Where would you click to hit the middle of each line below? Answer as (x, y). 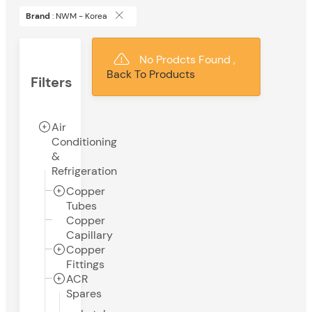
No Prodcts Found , (187, 60)
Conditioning (84, 142)
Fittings (85, 264)
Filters (52, 82)
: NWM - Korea (79, 16)
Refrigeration (84, 171)
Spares (84, 294)
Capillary (89, 235)
